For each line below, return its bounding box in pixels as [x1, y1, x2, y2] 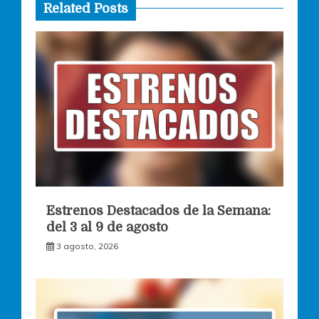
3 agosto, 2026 [56, 241, 118, 252]
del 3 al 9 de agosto [46, 220, 168, 235]
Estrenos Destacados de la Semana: [46, 204, 271, 219]
